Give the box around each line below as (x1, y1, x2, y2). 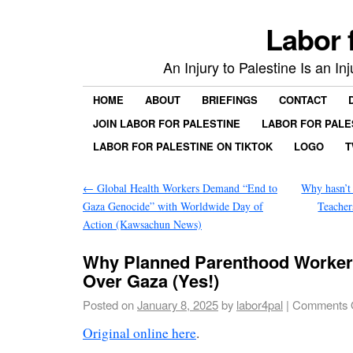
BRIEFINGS (202, 92, 258, 108)
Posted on (83, 295, 134, 313)
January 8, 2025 (137, 295, 218, 313)
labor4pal (236, 295, 283, 313)
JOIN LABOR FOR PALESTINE (93, 115, 240, 131)
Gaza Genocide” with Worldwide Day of (83, 198, 263, 214)
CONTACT (279, 92, 327, 108)
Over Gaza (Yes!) (83, 267, 219, 293)
